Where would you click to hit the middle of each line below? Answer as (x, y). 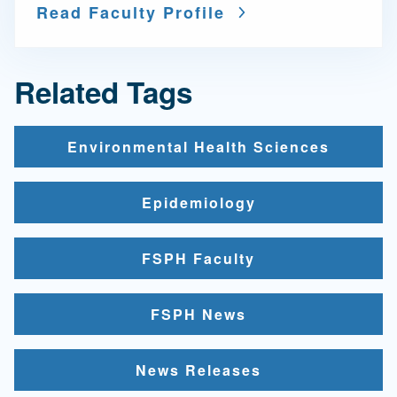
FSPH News (198, 314)
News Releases (198, 370)
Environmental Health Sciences (198, 146)
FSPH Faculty (198, 258)
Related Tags (103, 91)
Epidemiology (198, 202)
